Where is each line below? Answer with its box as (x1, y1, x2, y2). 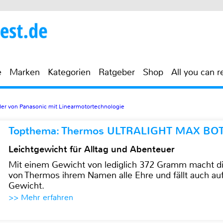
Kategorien (48, 66, 91, 78)
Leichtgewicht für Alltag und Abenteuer (8, 143, 175, 155)
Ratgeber (99, 66, 135, 78)
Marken (9, 66, 40, 78)
